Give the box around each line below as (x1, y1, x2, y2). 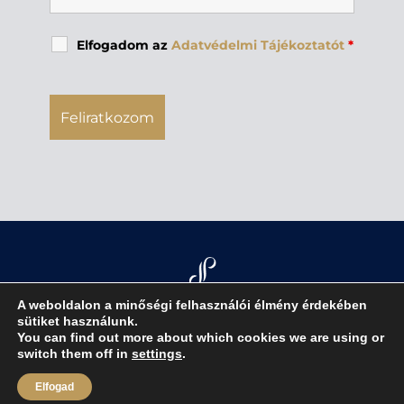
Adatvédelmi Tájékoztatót (170, 37, 344, 54)
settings (132, 346, 182, 361)
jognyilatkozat (70, 332, 161, 349)
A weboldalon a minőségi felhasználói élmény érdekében (17, 298, 367, 312)
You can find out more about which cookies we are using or (17, 330, 384, 344)
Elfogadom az (76, 37, 171, 54)
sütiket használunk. (17, 314, 138, 328)
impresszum (162, 353, 242, 370)
